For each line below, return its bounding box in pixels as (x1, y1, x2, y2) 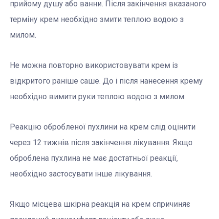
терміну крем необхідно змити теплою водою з (10, 15, 184, 24)
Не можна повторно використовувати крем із (10, 61, 178, 70)
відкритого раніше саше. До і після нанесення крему (10, 76, 203, 86)
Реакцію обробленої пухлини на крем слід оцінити (10, 122, 196, 132)
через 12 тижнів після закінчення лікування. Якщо (10, 138, 193, 148)
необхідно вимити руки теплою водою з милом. (10, 92, 186, 102)
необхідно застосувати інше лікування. (10, 169, 152, 179)
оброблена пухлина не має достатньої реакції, (10, 153, 178, 163)
